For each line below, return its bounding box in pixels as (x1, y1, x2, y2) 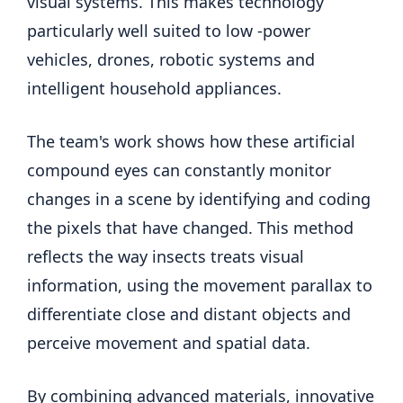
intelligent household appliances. (27, 76, 282, 99)
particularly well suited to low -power (27, 19, 310, 41)
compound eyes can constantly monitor (27, 158, 331, 181)
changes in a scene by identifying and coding (27, 187, 371, 210)
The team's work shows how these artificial (27, 130, 355, 152)
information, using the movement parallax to (27, 273, 372, 296)
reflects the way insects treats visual (27, 245, 304, 267)
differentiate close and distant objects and (27, 302, 351, 325)
